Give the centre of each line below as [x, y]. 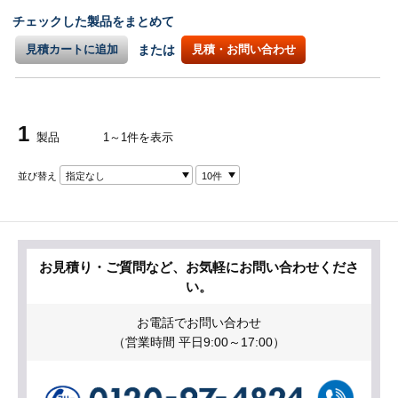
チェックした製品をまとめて [93, 22]
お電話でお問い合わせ [199, 323]
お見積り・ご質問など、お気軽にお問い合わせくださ [199, 267]
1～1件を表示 [138, 138]
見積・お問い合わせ [243, 50]
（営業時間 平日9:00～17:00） [199, 342]
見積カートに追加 [72, 50]
